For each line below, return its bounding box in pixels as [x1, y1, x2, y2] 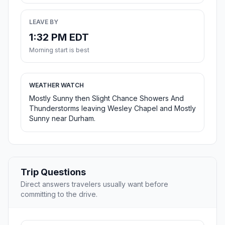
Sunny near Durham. [29, 114, 95, 123]
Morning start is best [29, 46, 89, 54]
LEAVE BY [29, 18, 58, 26]
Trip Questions [21, 167, 86, 178]
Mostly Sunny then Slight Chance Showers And [29, 94, 184, 103]
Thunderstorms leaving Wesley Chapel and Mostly [29, 104, 196, 113]
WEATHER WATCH [29, 81, 84, 89]
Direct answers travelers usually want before [21, 180, 168, 189]
